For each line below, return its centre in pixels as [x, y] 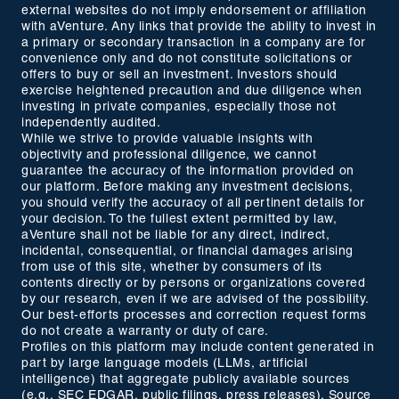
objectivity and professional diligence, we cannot [169, 155]
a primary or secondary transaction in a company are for [194, 43]
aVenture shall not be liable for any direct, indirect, [176, 236]
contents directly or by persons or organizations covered [194, 284]
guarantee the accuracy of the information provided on [188, 171]
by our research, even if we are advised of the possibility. [195, 300]
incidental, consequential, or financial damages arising [187, 252]
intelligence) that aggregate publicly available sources [186, 380]
